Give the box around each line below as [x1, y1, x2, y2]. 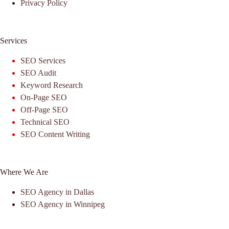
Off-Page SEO [20, 105, 68, 114]
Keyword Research [20, 81, 83, 90]
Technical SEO [20, 118, 70, 127]
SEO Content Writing [20, 130, 90, 139]
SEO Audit [20, 68, 56, 78]
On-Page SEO [20, 93, 67, 102]
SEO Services [20, 56, 65, 65]
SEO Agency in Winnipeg [20, 199, 105, 209]
